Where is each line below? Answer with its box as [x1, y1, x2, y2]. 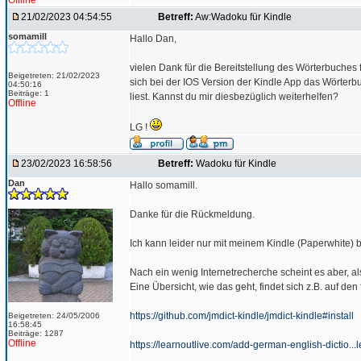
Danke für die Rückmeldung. [130, 209, 255, 220]
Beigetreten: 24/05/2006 [8, 311, 100, 320]
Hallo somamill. [130, 180, 197, 191]
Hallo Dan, [130, 33, 176, 44]
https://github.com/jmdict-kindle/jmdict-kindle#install [130, 310, 354, 322]
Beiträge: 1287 [8, 329, 64, 338]
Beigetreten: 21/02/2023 [8, 71, 100, 80]
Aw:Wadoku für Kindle [195, 11, 292, 23]
